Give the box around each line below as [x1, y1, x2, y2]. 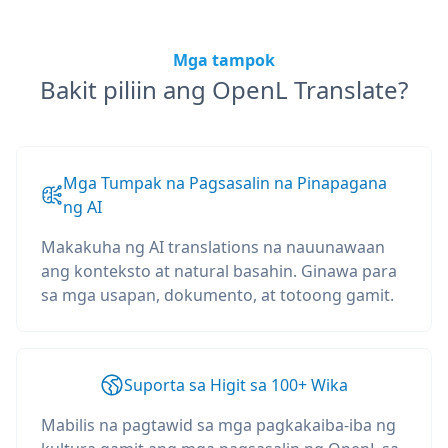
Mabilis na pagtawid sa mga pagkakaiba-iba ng [41, 414, 396, 436]
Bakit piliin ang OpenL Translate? [40, 73, 408, 106]
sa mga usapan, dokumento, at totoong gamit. [41, 284, 394, 306]
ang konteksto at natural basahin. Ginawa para [41, 260, 397, 282]
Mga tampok [173, 49, 275, 71]
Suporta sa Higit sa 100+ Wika [124, 374, 348, 396]
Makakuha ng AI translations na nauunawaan [41, 236, 385, 258]
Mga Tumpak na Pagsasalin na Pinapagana [63, 172, 388, 194]
